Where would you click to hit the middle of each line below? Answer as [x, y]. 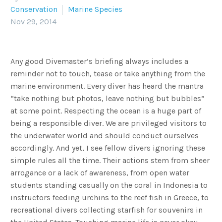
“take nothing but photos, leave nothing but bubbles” [108, 98]
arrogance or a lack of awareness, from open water [100, 172]
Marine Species [95, 9]
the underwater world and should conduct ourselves [105, 135]
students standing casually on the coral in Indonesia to [109, 185]
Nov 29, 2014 [33, 21]
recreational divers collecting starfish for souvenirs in [107, 210]
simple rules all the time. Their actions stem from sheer [110, 160]
